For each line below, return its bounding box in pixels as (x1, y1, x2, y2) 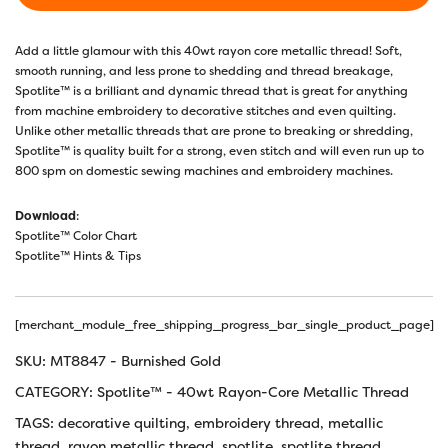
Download (15, 207, 76, 224)
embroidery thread (194, 413, 320, 432)
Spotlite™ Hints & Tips (15, 247, 141, 264)
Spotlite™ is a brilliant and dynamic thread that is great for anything (15, 82, 408, 99)
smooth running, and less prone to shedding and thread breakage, (15, 62, 393, 79)
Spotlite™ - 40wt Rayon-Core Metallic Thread (97, 382, 409, 401)
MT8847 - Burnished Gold (50, 351, 221, 370)
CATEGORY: (15, 382, 97, 401)
